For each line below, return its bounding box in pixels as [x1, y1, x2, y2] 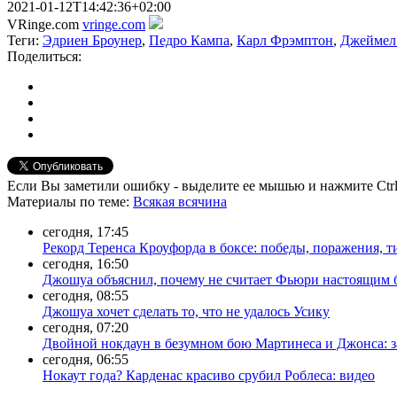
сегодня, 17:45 [43, 223, 128, 239]
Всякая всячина [133, 193, 227, 209]
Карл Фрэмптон [237, 32, 333, 48]
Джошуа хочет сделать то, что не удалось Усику [43, 303, 330, 319]
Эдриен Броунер [43, 32, 142, 48]
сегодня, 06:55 [43, 351, 128, 367]
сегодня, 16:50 [43, 255, 128, 271]
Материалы [7, 193, 80, 209]
